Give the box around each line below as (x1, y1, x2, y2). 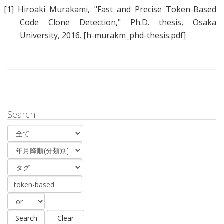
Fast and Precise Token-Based (97, 4, 217, 15)
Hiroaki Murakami (18, 4, 88, 15)
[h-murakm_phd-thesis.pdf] (83, 30, 186, 41)
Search (7, 108, 35, 121)
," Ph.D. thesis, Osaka (116, 17, 216, 28)
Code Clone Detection (20, 17, 116, 28)
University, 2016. (20, 30, 83, 41)
